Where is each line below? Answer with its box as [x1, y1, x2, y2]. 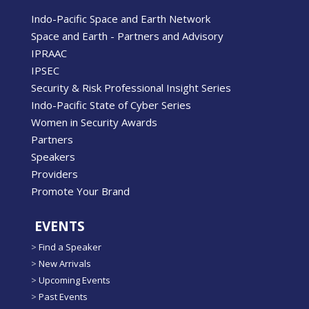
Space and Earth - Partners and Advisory [31, 29, 223, 43]
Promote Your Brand [31, 184, 130, 199]
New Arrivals [39, 257, 91, 270]
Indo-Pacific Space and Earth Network [31, 12, 210, 26]
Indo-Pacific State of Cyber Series [31, 98, 191, 112]
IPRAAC [31, 46, 67, 61]
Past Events [39, 290, 88, 303]
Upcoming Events [39, 274, 110, 287]
